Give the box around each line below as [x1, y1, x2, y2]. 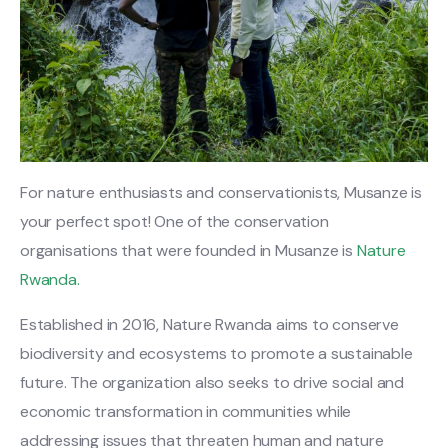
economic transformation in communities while [20, 400, 352, 422]
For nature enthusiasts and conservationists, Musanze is [20, 181, 422, 203]
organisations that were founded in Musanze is [20, 239, 357, 261]
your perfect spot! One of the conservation [20, 210, 329, 232]
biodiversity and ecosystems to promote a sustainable [20, 342, 413, 364]
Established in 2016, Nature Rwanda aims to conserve [20, 313, 399, 335]
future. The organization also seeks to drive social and [20, 371, 404, 393]
